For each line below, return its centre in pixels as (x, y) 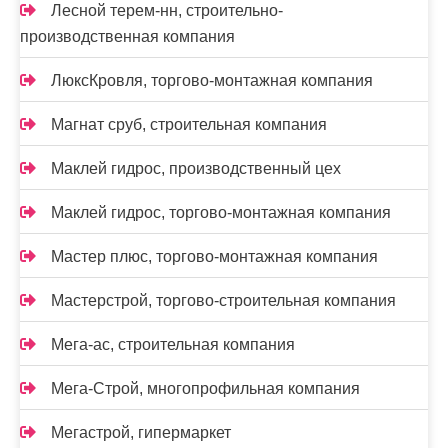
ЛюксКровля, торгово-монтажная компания (212, 81)
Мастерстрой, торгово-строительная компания (223, 301)
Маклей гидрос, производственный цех (196, 169)
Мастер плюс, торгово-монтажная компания (214, 257)
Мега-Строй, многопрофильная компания (205, 389)
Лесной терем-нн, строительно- (167, 11)
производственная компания (127, 37)
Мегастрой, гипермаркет (141, 433)
